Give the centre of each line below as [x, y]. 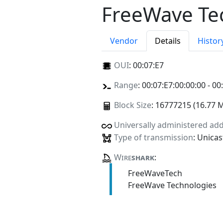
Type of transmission [153, 137]
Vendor [124, 41]
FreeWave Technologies [172, 185]
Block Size [132, 105]
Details [168, 41]
